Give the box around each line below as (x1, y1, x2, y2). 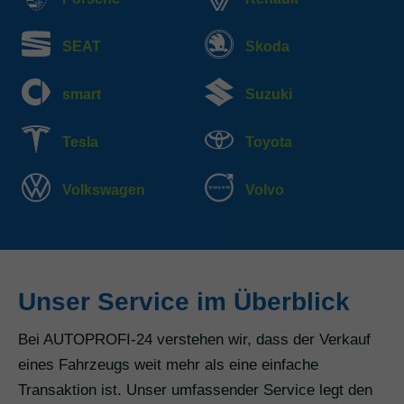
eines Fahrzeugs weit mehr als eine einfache (18, 356, 318, 374)
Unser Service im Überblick (18, 288, 350, 317)
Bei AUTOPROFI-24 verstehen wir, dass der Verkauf (18, 331, 371, 349)
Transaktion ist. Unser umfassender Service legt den (18, 381, 372, 399)
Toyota (245, 134, 292, 151)
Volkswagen (62, 182, 145, 198)
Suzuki (245, 87, 292, 103)
